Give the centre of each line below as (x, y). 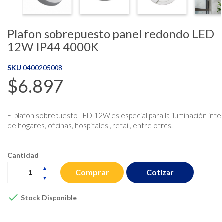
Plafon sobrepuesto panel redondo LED (111, 33)
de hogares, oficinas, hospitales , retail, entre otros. (90, 125)
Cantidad (23, 155)
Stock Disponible (48, 198)
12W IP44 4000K (53, 46)
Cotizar (160, 172)
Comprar (92, 172)
